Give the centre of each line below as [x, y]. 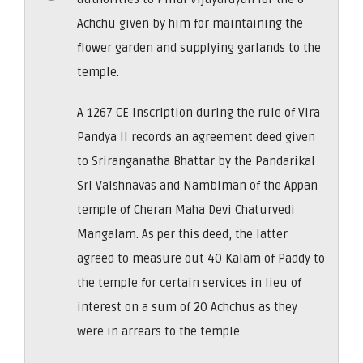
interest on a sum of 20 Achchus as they [187, 307]
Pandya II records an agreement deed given [196, 137]
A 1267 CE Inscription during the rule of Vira [199, 112]
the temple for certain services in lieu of [189, 282]
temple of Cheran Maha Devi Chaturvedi [186, 209]
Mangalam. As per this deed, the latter [182, 234]
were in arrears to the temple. [160, 331]
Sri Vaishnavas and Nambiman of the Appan [197, 185]
